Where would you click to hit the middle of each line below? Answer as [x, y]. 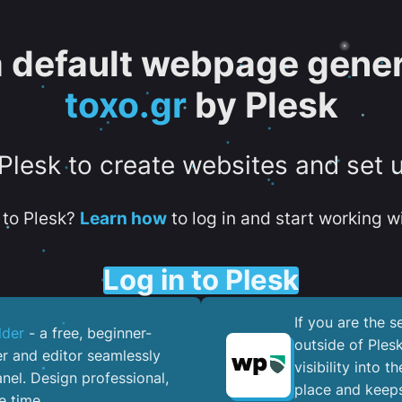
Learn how [123, 218]
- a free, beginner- [88, 333]
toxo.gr [125, 105]
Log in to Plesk [201, 280]
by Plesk [262, 105]
